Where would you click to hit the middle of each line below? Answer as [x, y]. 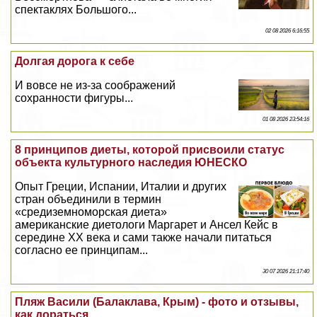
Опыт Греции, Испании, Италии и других [121, 187]
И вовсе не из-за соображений [96, 86]
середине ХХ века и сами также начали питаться [144, 238]
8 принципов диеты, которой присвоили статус [150, 150]
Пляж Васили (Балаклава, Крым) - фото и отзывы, [157, 302]
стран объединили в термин [88, 200]
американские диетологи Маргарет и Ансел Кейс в [147, 225]
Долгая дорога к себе [75, 62]
